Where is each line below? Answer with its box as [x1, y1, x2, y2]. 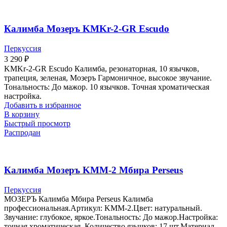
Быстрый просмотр [4, 119, 70, 128]
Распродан [4, 128, 41, 137]
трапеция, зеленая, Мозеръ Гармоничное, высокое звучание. [4, 73, 212, 82]
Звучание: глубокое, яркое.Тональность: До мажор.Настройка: [4, 213, 218, 222]
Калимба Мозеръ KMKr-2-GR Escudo [4, 23, 169, 34]
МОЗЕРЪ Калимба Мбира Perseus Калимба [4, 195, 153, 204]
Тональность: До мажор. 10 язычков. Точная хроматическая [4, 82, 209, 91]
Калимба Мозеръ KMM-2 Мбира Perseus [4, 165, 183, 176]
